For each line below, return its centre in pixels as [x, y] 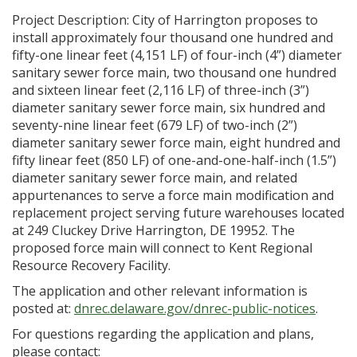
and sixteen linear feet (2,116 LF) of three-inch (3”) [161, 90]
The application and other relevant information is [160, 291]
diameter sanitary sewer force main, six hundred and [169, 108]
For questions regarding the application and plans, [163, 334]
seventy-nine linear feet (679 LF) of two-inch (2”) [155, 125]
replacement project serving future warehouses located [178, 213]
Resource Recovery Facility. [91, 265]
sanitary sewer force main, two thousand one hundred [174, 73]
